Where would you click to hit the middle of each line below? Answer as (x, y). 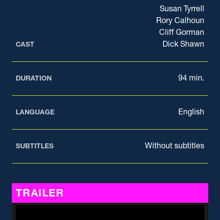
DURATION (34, 78)
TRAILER (40, 193)
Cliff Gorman (182, 32)
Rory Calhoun (180, 20)
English (191, 112)
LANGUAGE (35, 112)
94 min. (191, 78)
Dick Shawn (183, 44)
